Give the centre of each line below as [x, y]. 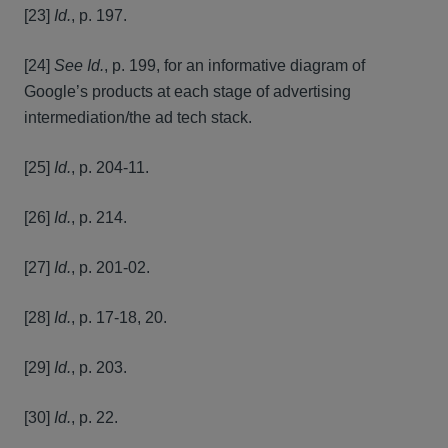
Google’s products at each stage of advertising [187, 91]
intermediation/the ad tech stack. [138, 117]
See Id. [79, 65]
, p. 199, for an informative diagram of [234, 65]
